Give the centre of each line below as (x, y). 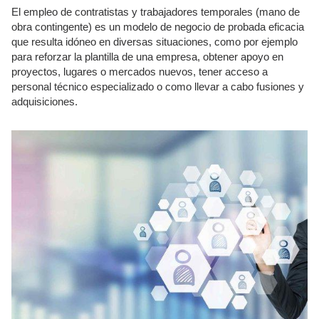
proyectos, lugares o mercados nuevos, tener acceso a (140, 72)
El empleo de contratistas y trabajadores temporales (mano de (156, 12)
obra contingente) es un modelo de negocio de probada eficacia (158, 27)
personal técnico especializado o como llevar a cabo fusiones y (158, 87)
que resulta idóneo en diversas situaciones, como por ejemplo (155, 42)
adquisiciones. (45, 101)
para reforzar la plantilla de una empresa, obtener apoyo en (147, 57)
